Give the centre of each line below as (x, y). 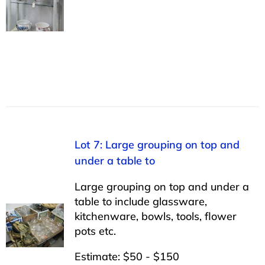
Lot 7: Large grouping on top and (157, 144)
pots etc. (95, 231)
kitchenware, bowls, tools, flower (155, 216)
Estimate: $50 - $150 (127, 256)
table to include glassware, (140, 201)
